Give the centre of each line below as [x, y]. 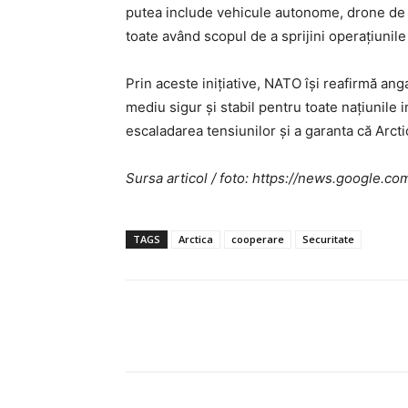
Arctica [196, 239]
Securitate [328, 239]
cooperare [258, 239]
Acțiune [192, 326]
